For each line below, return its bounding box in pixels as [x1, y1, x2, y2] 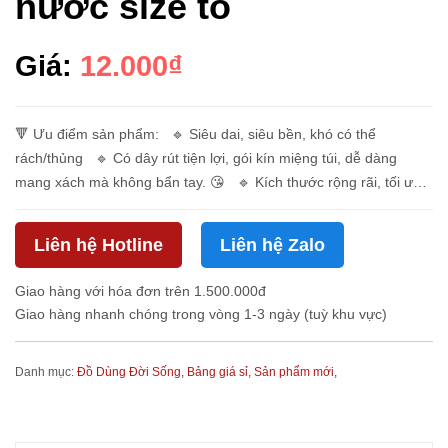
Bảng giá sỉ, [187, 365, 254, 379]
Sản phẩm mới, [254, 365, 337, 379]
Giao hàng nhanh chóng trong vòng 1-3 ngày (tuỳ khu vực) [15, 306, 387, 322]
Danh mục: [15, 365, 77, 379]
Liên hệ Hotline [34, 235, 163, 255]
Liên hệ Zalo [220, 235, 325, 255]
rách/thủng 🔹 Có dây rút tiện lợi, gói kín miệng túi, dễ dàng [15, 150, 397, 166]
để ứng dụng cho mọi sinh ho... [15, 198, 212, 214]
